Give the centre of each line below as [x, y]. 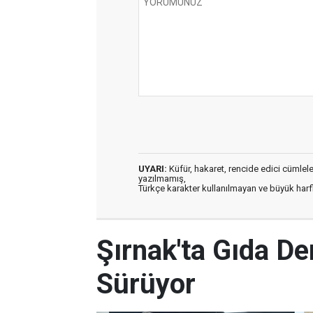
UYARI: [153, 169]
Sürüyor [146, 284]
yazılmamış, [162, 179]
